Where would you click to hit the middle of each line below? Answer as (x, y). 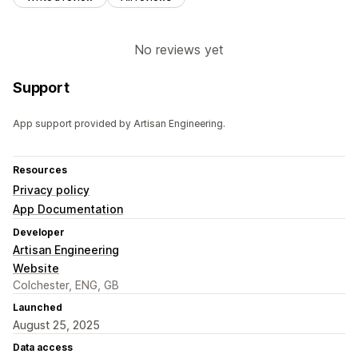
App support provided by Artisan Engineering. (119, 124)
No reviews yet (179, 50)
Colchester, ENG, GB (66, 285)
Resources (40, 170)
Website (36, 268)
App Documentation (68, 209)
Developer (39, 233)
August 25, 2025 (56, 325)
